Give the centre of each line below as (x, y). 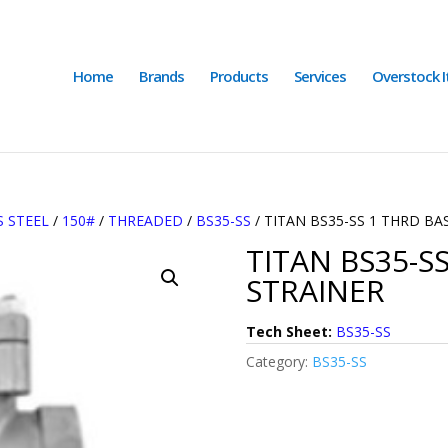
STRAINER (315, 290)
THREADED (146, 220)
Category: (278, 361)
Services (320, 76)
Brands (161, 76)
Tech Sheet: (288, 331)
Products (239, 76)
